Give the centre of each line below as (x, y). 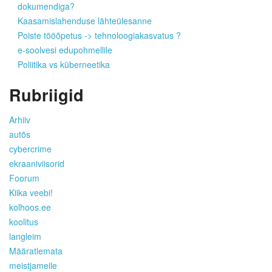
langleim (25, 236)
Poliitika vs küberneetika (64, 65)
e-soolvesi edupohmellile (65, 50)
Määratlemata (36, 251)
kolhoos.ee (30, 207)
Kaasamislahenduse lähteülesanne (85, 21)
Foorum (24, 178)
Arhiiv (20, 120)
